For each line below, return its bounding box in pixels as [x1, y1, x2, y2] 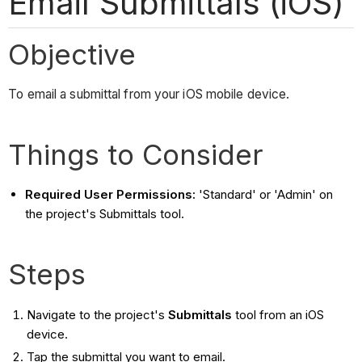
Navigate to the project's [26, 307, 168, 323]
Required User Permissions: [25, 187, 196, 203]
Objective [8, 36, 137, 71]
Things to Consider [8, 137, 264, 172]
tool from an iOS [231, 307, 324, 323]
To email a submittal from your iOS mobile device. [8, 86, 293, 103]
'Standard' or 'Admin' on [196, 187, 334, 203]
